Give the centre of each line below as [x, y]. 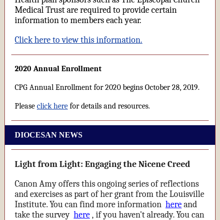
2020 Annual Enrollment [58, 69]
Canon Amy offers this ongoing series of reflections [107, 184]
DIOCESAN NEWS [49, 135]
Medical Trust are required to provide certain [96, 10]
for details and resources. [109, 106]
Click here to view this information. [79, 40]
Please [26, 106]
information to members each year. [78, 20]
